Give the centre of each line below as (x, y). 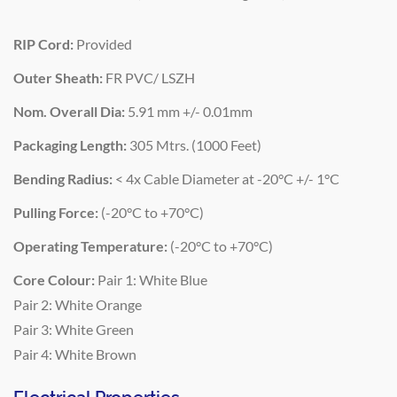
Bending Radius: (63, 178)
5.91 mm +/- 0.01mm (189, 111)
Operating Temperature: (90, 245)
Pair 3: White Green (74, 329)
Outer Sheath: (58, 77)
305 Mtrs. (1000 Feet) (194, 144)
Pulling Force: (56, 212)
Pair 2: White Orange (78, 304)
